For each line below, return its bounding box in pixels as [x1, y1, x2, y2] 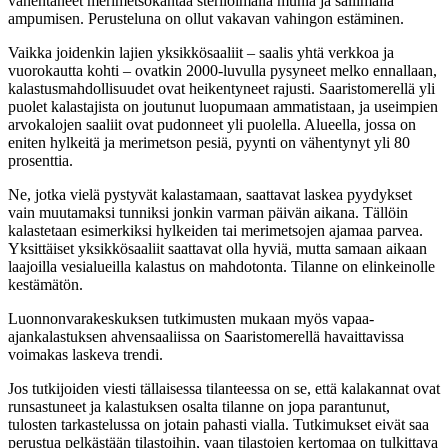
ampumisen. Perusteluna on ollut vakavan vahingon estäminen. [8, 9, 404, 27]
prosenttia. [8, 151, 73, 169]
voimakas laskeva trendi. [8, 345, 163, 363]
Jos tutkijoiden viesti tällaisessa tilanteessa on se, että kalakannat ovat [8, 379, 440, 397]
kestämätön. [8, 275, 83, 293]
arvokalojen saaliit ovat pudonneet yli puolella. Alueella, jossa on [8, 115, 416, 133]
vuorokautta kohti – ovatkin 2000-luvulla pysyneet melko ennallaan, [8, 61, 437, 79]
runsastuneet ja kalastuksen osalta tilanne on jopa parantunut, [8, 397, 390, 415]
